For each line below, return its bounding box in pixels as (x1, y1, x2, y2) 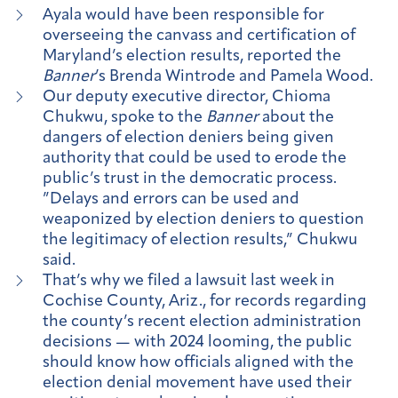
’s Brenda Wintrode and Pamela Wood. (95, 68, 373, 86)
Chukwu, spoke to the (43, 109, 206, 127)
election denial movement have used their (43, 375, 352, 393)
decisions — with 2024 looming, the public (43, 334, 352, 352)
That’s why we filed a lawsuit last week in (43, 273, 335, 291)
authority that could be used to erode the (43, 150, 346, 168)
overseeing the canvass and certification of (43, 28, 355, 45)
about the (259, 109, 334, 127)
